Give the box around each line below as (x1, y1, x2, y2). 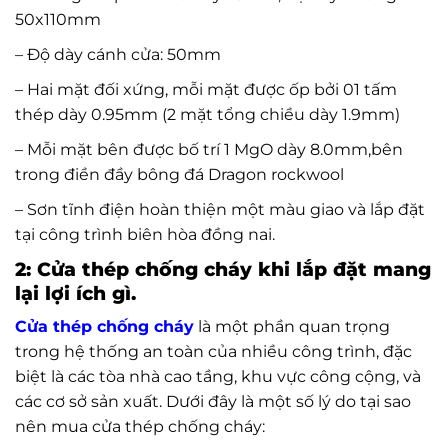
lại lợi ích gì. (15, 280, 136, 305)
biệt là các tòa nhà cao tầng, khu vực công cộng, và (15, 367, 421, 387)
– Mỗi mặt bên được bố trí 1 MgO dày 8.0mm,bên (15, 139, 403, 159)
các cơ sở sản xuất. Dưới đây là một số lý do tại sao (15, 392, 411, 412)
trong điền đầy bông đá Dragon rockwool (15, 164, 344, 184)
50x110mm (15, 9, 101, 29)
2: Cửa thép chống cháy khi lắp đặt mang (15, 256, 431, 281)
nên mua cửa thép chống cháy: (15, 417, 265, 437)
